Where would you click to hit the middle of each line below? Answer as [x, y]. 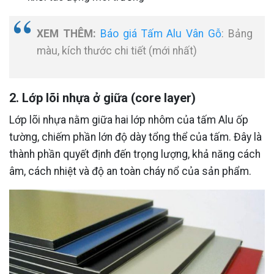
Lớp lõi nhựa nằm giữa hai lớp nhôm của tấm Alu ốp [129, 120]
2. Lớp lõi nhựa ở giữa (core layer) [102, 98]
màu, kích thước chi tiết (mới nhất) [117, 51]
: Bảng [237, 34]
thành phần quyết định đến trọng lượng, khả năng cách [135, 154]
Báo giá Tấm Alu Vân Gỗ [161, 34]
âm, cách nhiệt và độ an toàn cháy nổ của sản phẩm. [130, 172]
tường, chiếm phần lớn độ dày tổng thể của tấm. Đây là [135, 137]
